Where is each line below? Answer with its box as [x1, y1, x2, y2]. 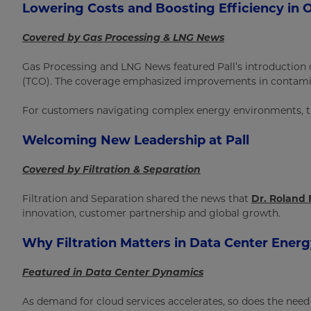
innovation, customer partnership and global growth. [22, 207, 280, 219]
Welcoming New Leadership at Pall [22, 133, 249, 148]
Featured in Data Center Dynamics [22, 266, 203, 278]
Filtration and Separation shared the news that [22, 192, 251, 205]
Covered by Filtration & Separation [22, 163, 201, 176]
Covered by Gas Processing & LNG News [22, 31, 224, 44]
